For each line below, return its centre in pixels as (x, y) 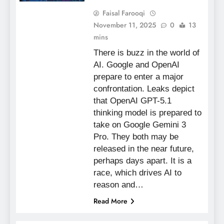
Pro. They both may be (136, 136)
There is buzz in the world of (146, 52)
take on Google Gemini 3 (139, 124)
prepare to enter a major (138, 76)
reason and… (118, 184)
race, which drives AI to (137, 172)
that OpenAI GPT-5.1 (132, 100)
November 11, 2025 (124, 25)
